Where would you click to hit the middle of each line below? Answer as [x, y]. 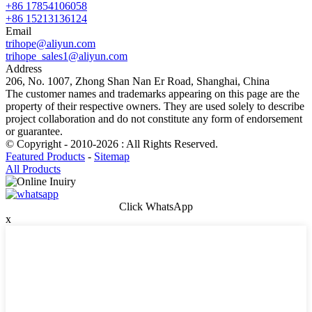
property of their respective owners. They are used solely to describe [155, 106]
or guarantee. [34, 131]
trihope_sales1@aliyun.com [67, 56]
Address [24, 68]
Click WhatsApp [156, 206]
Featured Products [45, 156]
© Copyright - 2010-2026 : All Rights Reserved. [112, 143]
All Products [33, 169]
